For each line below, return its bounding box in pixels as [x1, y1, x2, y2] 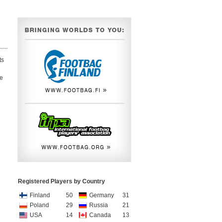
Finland [30, 192, 50, 199]
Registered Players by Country [18, 178, 105, 185]
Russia [89, 202, 108, 209]
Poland [30, 202, 49, 209]
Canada [89, 212, 111, 219]
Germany [89, 192, 114, 199]
